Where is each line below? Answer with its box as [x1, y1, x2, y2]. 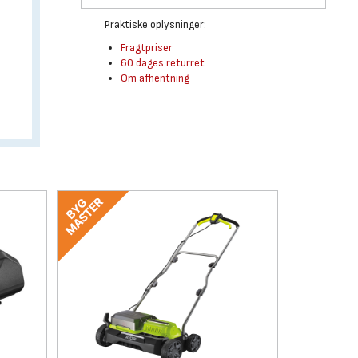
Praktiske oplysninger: [104, 18, 206, 31]
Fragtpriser [120, 41, 173, 54]
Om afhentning [120, 71, 189, 85]
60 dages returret [120, 56, 205, 70]
